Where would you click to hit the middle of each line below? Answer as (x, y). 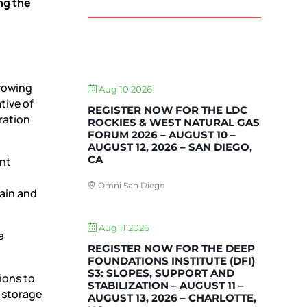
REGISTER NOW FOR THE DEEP (172, 249)
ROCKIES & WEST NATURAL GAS (174, 123)
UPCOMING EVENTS (175, 61)
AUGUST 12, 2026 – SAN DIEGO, (170, 147)
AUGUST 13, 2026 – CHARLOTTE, (172, 298)
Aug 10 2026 (125, 89)
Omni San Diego (131, 186)
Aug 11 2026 (123, 228)
